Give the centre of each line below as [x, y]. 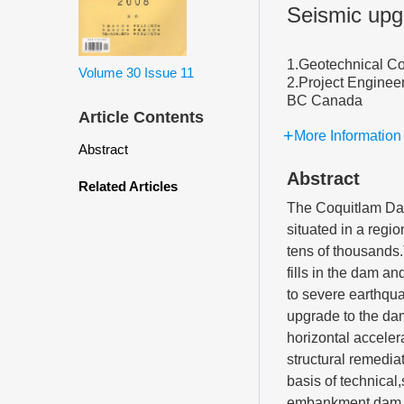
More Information [348, 136]
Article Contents [141, 117]
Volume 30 [110, 72]
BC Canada [325, 101]
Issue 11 [169, 72]
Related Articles [128, 186]
